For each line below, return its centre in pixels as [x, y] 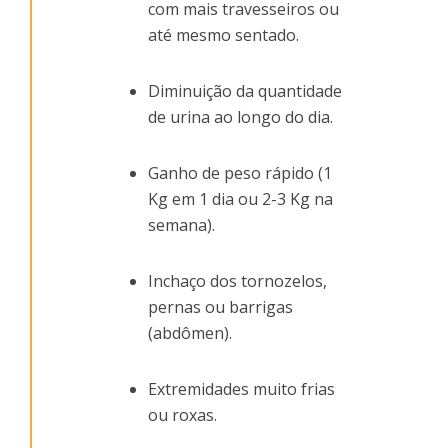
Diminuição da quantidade [244, 91]
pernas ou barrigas [220, 307]
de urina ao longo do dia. [240, 117]
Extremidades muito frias [241, 389]
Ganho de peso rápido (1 [239, 173]
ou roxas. [182, 415]
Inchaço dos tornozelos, [237, 281]
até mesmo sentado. [223, 35]
